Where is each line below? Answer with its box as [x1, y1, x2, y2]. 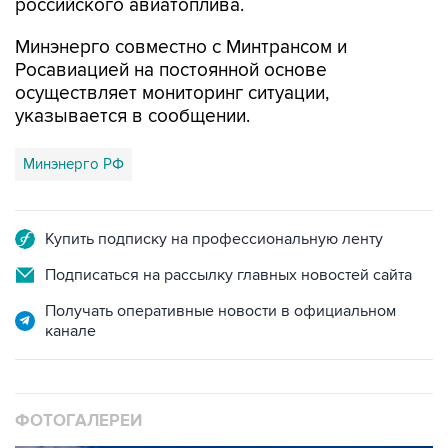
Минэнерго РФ [23, 155, 124, 173]
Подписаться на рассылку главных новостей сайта [45, 265, 412, 285]
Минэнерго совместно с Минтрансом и [15, 36, 347, 59]
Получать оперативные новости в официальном [45, 301, 396, 321]
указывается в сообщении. [15, 105, 250, 128]
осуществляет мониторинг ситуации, [15, 82, 329, 105]
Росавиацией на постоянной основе [15, 59, 327, 82]
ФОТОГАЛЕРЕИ [15, 411, 142, 431]
